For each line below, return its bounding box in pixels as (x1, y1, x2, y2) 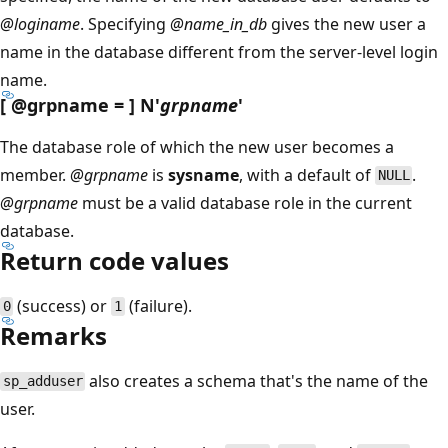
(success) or (13, 294, 112, 317)
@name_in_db (170, 12, 267, 35)
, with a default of (239, 163, 375, 186)
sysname (168, 163, 239, 186)
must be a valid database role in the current (78, 191, 412, 214)
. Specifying (80, 12, 170, 35)
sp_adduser (2, 373, 83, 390)
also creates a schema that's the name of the (85, 369, 429, 392)
